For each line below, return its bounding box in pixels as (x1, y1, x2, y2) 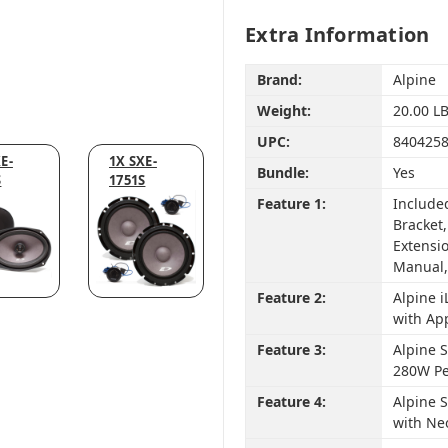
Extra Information (245, 20, 430, 48)
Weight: (256, 101, 311, 121)
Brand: (256, 70, 302, 90)
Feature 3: (256, 340, 326, 360)
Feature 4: (256, 392, 326, 412)
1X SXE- (109, 151, 157, 170)
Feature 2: (256, 288, 326, 308)
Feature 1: (256, 194, 326, 214)
